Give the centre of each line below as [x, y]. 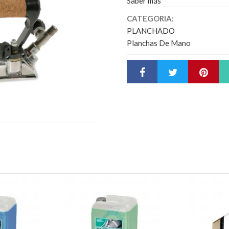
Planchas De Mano [159, 43]
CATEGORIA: [150, 18]
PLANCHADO [151, 30]
